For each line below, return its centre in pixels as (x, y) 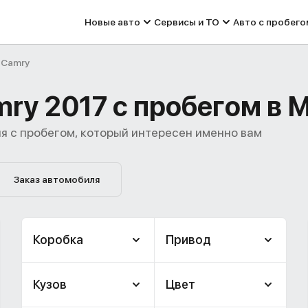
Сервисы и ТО (187, 22)
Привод (188, 240)
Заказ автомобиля (56, 179)
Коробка (58, 240)
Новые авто (112, 22)
